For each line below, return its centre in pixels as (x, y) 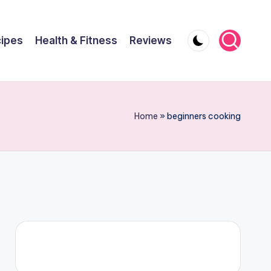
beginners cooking (204, 116)
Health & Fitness (76, 40)
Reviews (151, 40)
